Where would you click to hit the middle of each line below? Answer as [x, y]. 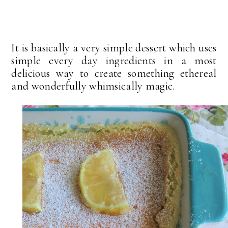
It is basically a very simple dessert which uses [114, 48]
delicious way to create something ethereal [114, 74]
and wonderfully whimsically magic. [94, 86]
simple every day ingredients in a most [114, 61]
